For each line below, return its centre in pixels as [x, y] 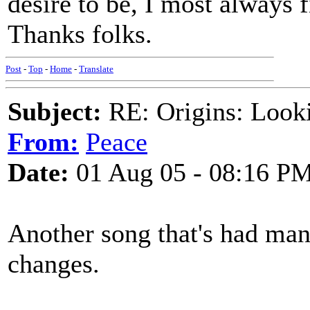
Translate [96, 69]
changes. [54, 264]
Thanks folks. [80, 34]
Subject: [55, 111]
